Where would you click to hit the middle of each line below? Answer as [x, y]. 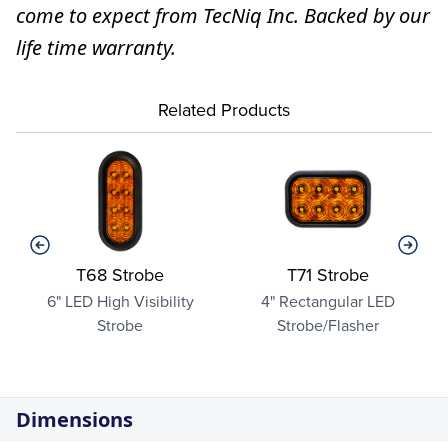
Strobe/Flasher [328, 325]
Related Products [224, 110]
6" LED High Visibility [120, 301]
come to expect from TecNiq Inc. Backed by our [223, 16]
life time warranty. [96, 48]
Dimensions [74, 420]
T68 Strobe [120, 275]
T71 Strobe [328, 275]
